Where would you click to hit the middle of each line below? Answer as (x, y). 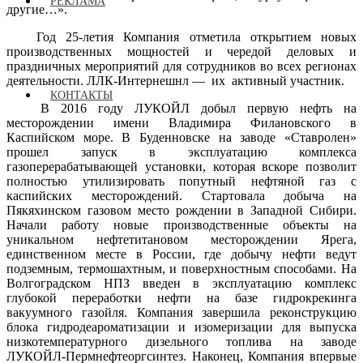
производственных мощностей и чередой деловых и (181, 51)
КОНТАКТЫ (81, 95)
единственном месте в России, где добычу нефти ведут (181, 254)
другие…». (37, 9)
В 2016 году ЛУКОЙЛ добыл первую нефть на (181, 108)
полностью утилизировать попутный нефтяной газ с (181, 181)
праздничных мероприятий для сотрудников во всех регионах (181, 66)
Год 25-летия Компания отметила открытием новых (181, 36)
